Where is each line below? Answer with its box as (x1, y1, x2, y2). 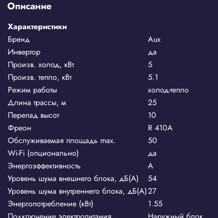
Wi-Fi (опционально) (8, 147, 79, 159)
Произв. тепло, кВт (8, 71, 72, 83)
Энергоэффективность (8, 160, 81, 171)
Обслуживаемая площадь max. (8, 134, 116, 146)
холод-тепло (148, 84, 189, 95)
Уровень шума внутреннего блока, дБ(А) (8, 185, 147, 197)
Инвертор (8, 46, 40, 57)
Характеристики (8, 20, 67, 32)
